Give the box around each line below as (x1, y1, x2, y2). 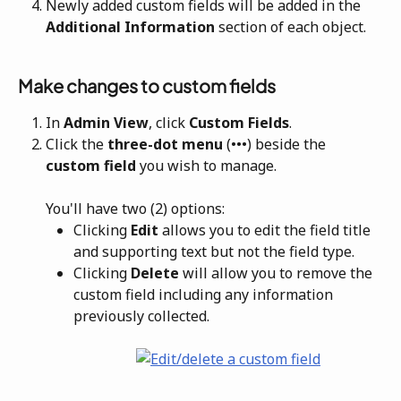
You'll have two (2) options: (46, 199, 225, 219)
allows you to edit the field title (162, 220, 374, 241)
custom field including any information (73, 285, 337, 305)
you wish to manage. (140, 156, 280, 176)
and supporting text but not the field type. (73, 242, 358, 262)
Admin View (64, 112, 149, 132)
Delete (131, 263, 183, 284)
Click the (46, 134, 107, 155)
